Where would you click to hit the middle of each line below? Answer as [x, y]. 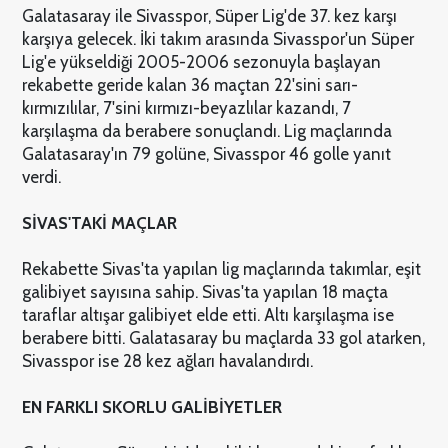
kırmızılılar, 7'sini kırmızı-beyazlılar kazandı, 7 [186, 108]
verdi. [41, 177]
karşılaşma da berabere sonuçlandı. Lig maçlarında [206, 131]
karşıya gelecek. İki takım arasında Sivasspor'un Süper [217, 39]
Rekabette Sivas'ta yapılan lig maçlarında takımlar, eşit [221, 269]
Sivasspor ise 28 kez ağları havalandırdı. [167, 361]
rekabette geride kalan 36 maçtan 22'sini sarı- [189, 85]
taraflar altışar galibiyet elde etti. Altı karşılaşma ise [207, 315]
